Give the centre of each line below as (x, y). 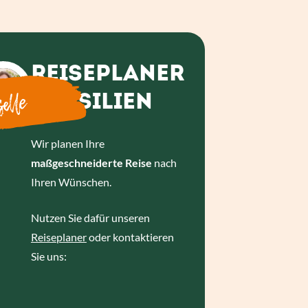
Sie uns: (48, 256)
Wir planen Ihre (67, 143)
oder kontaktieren (130, 237)
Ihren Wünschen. (71, 182)
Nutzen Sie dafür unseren (90, 218)
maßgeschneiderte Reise (91, 163)
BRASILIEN (91, 103)
